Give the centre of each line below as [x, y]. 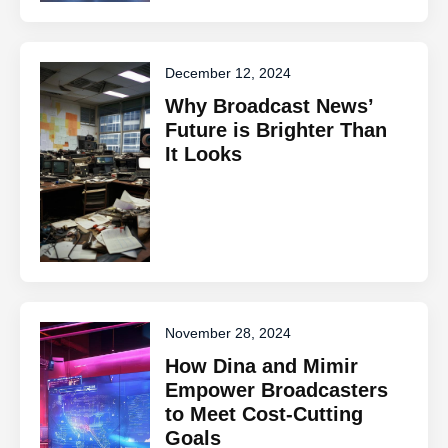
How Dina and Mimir [262, 366]
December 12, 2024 [228, 73]
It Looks [204, 154]
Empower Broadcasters [277, 390]
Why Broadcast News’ [269, 106]
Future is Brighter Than [276, 130]
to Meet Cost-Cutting [264, 414]
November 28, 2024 [228, 333]
